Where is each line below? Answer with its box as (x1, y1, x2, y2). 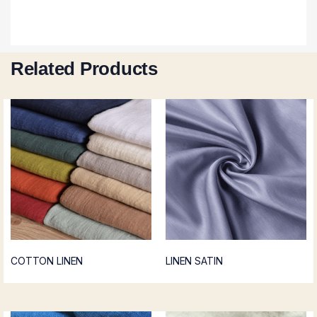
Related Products (11, 57, 158, 79)
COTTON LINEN (11, 254, 83, 267)
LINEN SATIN (166, 254, 223, 267)
